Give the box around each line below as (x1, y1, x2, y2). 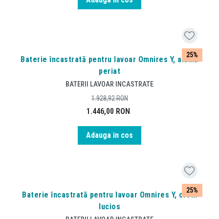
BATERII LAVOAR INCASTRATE (66, 80, 153, 89)
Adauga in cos (86, 130, 133, 140)
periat (99, 66, 120, 76)
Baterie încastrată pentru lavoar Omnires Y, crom (22, 190, 197, 199)
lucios (99, 201, 120, 211)
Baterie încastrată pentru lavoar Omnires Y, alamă (21, 55, 198, 65)
